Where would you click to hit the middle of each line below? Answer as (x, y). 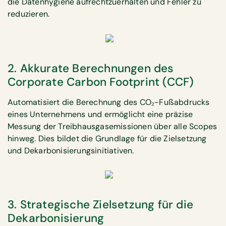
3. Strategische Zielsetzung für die (101, 205)
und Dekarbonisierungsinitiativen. (71, 150)
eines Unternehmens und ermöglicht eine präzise (100, 114)
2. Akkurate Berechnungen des (91, 68)
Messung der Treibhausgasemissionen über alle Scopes (112, 126)
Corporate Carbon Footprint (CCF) (101, 82)
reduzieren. (29, 14)
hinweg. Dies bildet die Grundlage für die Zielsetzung (107, 138)
